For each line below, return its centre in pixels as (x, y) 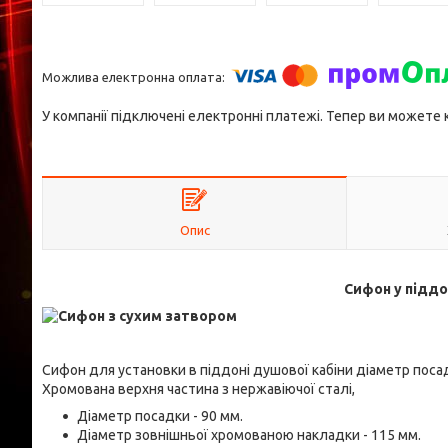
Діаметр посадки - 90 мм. (160, 416)
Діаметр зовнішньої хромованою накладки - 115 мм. (249, 435)
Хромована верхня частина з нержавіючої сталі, (198, 389)
